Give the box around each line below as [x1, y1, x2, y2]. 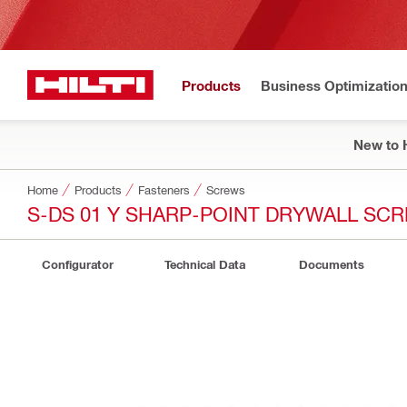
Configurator [41, 257, 114, 272]
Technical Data [164, 257, 245, 272]
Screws [206, 183, 245, 196]
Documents [299, 257, 364, 272]
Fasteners [138, 183, 190, 196]
